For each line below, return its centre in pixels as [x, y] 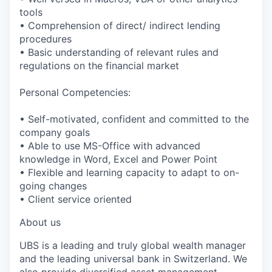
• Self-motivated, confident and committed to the [134, 119]
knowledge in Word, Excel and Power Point [118, 159]
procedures [46, 39]
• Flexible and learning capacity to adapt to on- [129, 172]
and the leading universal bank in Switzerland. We [133, 258]
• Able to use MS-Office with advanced [110, 145]
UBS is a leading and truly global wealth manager [133, 245]
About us [40, 222]
